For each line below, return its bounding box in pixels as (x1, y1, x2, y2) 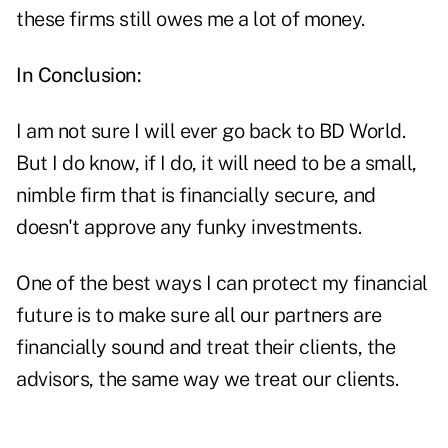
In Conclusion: (16, 63, 141, 88)
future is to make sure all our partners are (16, 303, 382, 328)
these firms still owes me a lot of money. (16, 7, 365, 32)
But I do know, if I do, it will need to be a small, (16, 151, 417, 176)
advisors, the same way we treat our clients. (16, 367, 398, 392)
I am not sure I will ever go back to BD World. (16, 119, 405, 144)
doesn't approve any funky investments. (16, 215, 361, 240)
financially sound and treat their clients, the (16, 335, 395, 360)
